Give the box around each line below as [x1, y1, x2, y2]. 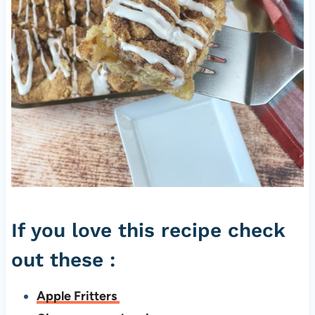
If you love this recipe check [11, 219, 285, 243]
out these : [11, 248, 115, 272]
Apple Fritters [36, 288, 120, 304]
